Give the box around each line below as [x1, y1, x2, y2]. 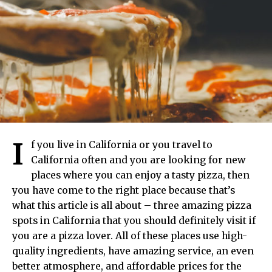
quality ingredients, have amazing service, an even [12, 245, 254, 257]
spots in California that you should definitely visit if [12, 214, 256, 226]
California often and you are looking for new [31, 154, 245, 166]
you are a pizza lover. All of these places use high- [12, 229, 247, 242]
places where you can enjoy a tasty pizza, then [31, 169, 250, 181]
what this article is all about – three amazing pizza [12, 199, 251, 211]
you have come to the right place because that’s [12, 184, 235, 196]
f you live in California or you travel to [31, 138, 212, 151]
